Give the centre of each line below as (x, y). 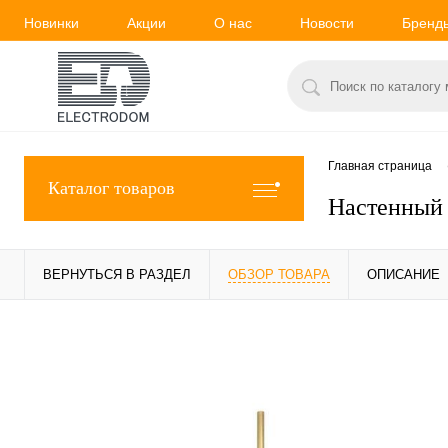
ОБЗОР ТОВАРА (279, 274)
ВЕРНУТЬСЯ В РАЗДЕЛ (117, 274)
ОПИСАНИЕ (403, 274)
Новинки (51, 22)
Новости (327, 22)
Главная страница (380, 166)
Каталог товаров (111, 188)
